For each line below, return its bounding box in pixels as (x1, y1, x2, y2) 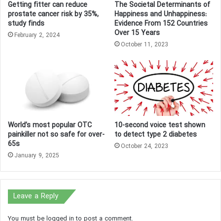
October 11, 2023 (121, 40, 168, 49)
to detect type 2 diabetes (114, 129, 197, 140)
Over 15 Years (114, 28, 160, 38)
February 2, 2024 (14, 31, 60, 40)
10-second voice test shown (114, 120, 205, 131)
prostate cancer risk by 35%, (8, 9, 99, 20)
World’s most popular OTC (8, 120, 92, 131)
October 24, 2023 (121, 142, 168, 151)
